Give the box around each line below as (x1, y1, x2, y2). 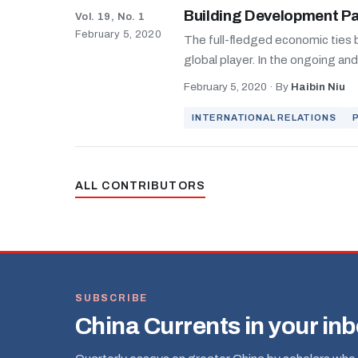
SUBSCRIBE (75, 292, 149, 304)
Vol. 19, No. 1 (75, 11, 145, 22)
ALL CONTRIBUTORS (75, 180, 205, 192)
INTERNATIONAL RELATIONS (192, 113, 336, 122)
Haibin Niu (291, 81, 345, 93)
